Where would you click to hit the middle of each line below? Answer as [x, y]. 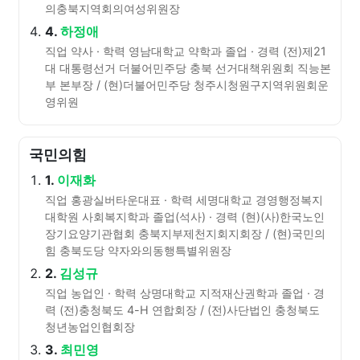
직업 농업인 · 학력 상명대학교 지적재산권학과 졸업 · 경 [185, 293]
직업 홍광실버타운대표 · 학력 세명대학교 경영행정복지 [184, 200]
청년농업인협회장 [90, 327]
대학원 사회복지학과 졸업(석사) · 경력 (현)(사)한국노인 [185, 217]
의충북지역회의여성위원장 [112, 8]
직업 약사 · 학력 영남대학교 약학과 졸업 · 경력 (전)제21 [186, 51]
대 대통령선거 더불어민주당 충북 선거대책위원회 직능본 [188, 68]
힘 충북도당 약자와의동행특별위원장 [138, 250]
